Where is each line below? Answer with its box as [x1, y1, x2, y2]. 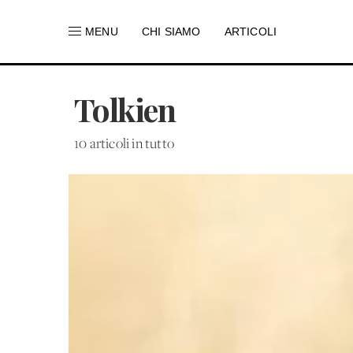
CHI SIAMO [141, 25, 201, 38]
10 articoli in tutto [74, 137, 175, 152]
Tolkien [74, 88, 176, 130]
